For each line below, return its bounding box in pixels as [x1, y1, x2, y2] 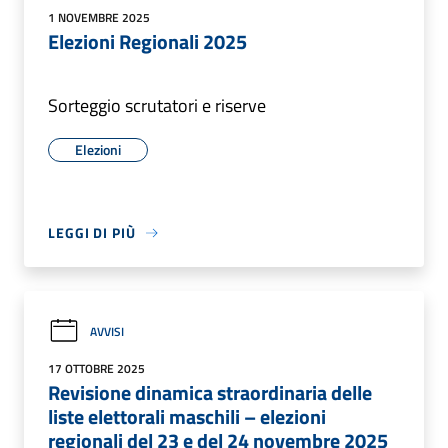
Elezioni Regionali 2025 [48, 26, 247, 57]
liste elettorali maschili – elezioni [48, 401, 326, 432]
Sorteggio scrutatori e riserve [48, 92, 266, 119]
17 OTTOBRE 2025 [48, 359, 145, 378]
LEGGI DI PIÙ [48, 222, 136, 243]
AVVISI [90, 321, 124, 341]
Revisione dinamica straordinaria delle [48, 377, 372, 408]
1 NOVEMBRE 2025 [48, 8, 150, 27]
